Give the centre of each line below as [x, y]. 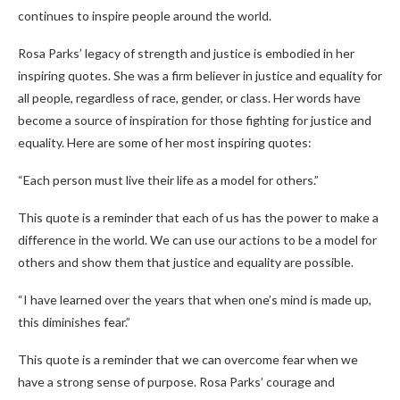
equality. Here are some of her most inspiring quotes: [165, 142]
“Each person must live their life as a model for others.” [168, 180]
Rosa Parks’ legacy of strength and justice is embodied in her [186, 53]
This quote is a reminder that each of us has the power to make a [198, 217]
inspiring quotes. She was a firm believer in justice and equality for [200, 75]
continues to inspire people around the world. [145, 16]
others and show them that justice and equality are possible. [186, 262]
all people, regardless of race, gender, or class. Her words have [189, 98]
